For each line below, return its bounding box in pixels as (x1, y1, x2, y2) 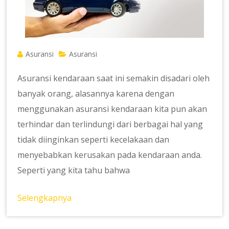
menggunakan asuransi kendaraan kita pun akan (17, 103, 208, 114)
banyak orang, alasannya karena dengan (17, 87, 175, 99)
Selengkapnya (17, 192, 72, 203)
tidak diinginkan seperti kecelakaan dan (17, 133, 170, 145)
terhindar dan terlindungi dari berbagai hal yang (17, 118, 203, 130)
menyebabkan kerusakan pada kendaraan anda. (17, 149, 202, 161)
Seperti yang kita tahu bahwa (17, 164, 130, 176)
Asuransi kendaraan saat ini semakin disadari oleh (17, 72, 210, 84)
